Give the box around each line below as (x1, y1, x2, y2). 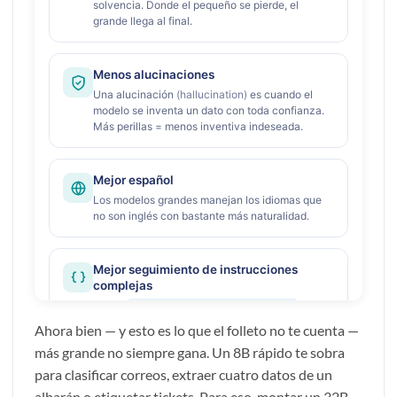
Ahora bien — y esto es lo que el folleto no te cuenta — (35, 321, 359, 339)
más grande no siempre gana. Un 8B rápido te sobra (35, 343, 345, 361)
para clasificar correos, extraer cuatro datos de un (35, 365, 332, 383)
